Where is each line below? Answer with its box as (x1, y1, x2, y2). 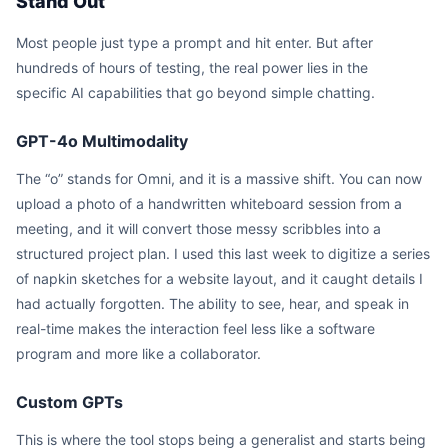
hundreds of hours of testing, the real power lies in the (16, 59, 368, 76)
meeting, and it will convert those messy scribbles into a (16, 220, 381, 237)
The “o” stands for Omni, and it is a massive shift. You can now (16, 170, 422, 187)
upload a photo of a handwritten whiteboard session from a (16, 195, 402, 212)
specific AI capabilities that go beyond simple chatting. (16, 84, 375, 101)
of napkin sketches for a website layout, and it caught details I (16, 270, 423, 287)
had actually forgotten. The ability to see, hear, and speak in (16, 295, 409, 312)
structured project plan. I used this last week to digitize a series (16, 245, 430, 262)
